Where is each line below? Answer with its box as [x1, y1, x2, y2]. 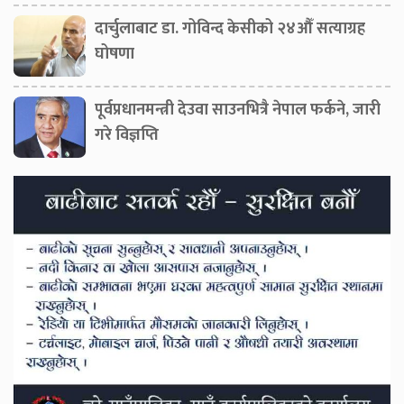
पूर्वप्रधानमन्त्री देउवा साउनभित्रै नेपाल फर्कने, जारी [95, 96, 381, 124]
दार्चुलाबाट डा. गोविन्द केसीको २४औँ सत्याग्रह [95, 15, 365, 43]
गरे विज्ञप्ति [95, 122, 159, 150]
